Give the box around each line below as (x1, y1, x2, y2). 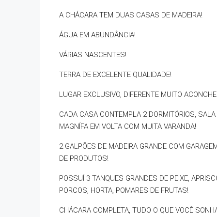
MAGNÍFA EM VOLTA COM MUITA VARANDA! (59, 122, 196, 131)
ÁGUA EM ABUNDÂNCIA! (59, 31, 136, 39)
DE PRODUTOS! (59, 154, 108, 163)
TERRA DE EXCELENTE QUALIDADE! (59, 70, 171, 79)
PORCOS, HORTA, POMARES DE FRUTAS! (59, 186, 188, 195)
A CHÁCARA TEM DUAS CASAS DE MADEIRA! (59, 11, 202, 19)
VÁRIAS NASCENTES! (59, 50, 126, 59)
